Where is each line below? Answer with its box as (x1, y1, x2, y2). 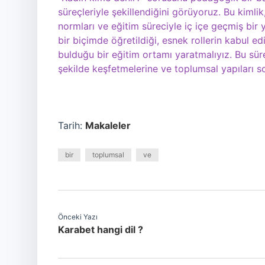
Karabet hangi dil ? (58, 224, 143, 235)
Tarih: (58, 119, 85, 131)
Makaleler (85, 119, 131, 131)
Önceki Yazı (58, 212, 98, 221)
